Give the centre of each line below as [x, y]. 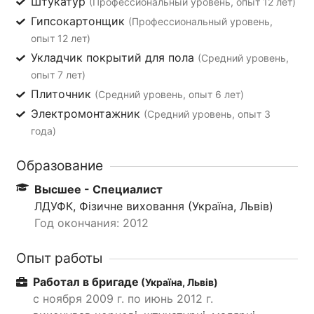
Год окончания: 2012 [91, 223]
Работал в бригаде [86, 281]
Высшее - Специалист [98, 189]
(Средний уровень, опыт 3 [207, 114]
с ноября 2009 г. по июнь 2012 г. [123, 298]
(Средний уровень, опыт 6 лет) [169, 94]
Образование [60, 165]
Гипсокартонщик [79, 21]
